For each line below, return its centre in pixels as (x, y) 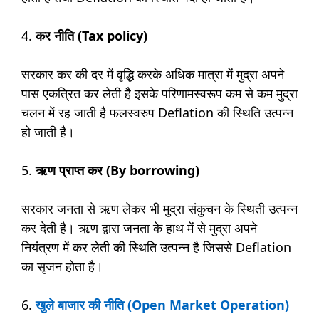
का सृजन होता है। (64, 267)
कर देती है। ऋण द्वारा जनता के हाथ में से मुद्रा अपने (139, 228)
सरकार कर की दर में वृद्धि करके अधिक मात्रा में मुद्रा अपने (153, 74)
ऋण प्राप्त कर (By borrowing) (119, 171)
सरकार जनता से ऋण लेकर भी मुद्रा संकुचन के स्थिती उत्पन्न (159, 209)
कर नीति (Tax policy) (91, 36)
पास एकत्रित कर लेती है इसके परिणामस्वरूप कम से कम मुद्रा (159, 94)
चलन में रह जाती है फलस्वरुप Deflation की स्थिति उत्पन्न (157, 113)
